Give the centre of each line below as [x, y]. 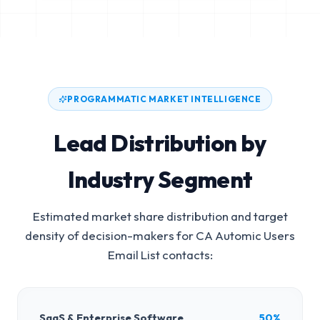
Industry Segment [160, 179]
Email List [134, 255]
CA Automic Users [245, 235]
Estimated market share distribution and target [160, 216]
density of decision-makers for [110, 235]
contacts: [186, 255]
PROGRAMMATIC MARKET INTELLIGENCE [164, 99]
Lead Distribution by [160, 143]
